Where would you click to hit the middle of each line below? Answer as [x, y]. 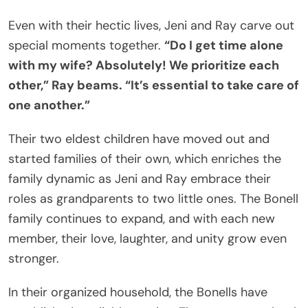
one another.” [49, 105]
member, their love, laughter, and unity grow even [147, 238]
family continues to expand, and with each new [142, 218]
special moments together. [86, 45]
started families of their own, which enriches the [145, 158]
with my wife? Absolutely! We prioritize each [144, 65]
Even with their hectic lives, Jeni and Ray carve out [151, 25]
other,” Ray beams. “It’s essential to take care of [154, 85]
